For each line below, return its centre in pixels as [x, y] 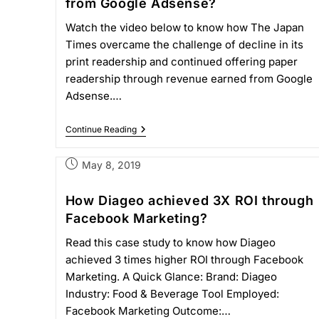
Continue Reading [101, 129]
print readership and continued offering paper [181, 62]
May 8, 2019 [111, 165]
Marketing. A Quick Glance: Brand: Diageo [171, 277]
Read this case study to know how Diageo [170, 242]
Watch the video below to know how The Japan [184, 27]
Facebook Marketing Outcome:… [148, 311]
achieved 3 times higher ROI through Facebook [184, 260]
